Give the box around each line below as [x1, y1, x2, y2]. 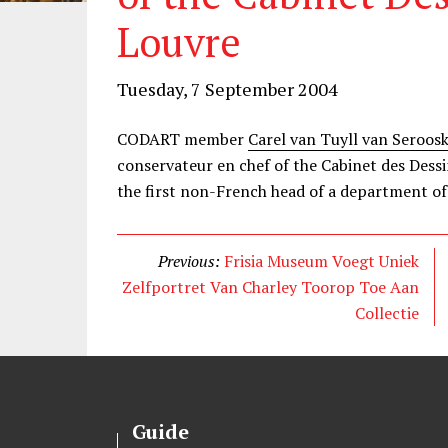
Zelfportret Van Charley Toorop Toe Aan [122, 276, 420, 298]
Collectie [355, 302, 420, 324]
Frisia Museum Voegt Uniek [224, 250, 420, 272]
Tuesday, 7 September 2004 [117, 77, 338, 101]
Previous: [158, 250, 225, 272]
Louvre [117, 15, 241, 68]
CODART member [117, 128, 248, 150]
